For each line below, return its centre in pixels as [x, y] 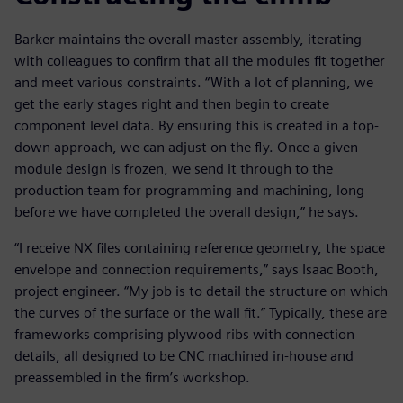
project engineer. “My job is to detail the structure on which [201, 291]
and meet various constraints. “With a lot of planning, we [194, 83]
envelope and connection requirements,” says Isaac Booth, [197, 270]
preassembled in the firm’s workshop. [132, 378]
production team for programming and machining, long [189, 191]
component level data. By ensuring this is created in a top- [197, 126]
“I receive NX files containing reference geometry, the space [200, 248]
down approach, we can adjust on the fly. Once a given [186, 148]
